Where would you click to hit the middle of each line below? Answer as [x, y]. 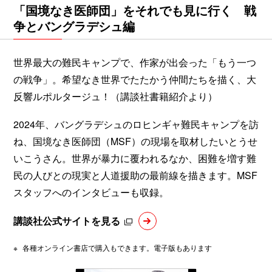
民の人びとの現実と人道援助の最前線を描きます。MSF [135, 175]
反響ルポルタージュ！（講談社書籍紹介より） [115, 96]
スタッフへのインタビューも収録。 [91, 192]
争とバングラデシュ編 [74, 25]
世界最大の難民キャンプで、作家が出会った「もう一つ [135, 62]
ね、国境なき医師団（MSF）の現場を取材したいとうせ [135, 141]
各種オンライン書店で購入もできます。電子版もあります [117, 247]
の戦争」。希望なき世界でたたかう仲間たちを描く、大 [135, 79]
